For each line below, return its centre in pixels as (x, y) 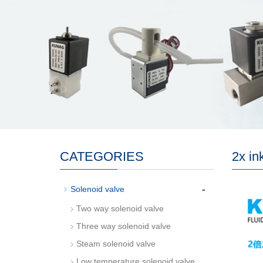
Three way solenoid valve (124, 226)
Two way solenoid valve (120, 208)
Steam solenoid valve (116, 244)
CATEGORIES (102, 156)
